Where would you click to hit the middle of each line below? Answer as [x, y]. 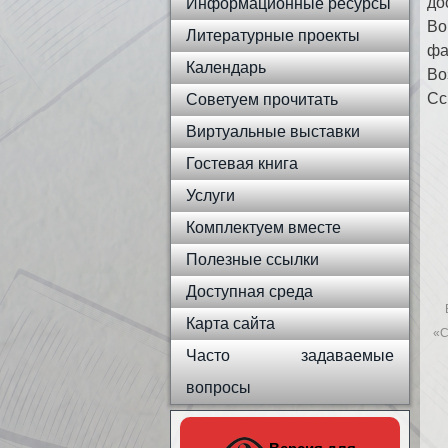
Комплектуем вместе [263, 227]
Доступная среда [249, 291]
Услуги [210, 195]
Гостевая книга [242, 163]
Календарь [226, 67]
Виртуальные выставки [273, 131]
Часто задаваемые [290, 355]
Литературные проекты [273, 35]
